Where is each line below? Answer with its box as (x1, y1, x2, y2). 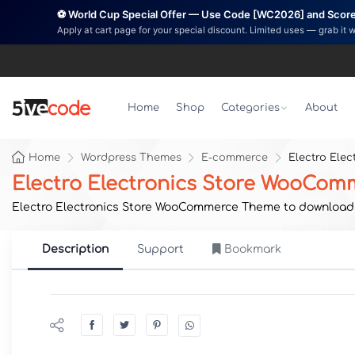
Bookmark (224, 243, 281, 255)
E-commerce (201, 152, 269, 163)
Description (42, 243, 109, 255)
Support (137, 243, 184, 255)
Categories (220, 102, 280, 113)
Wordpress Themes (80, 152, 181, 163)
